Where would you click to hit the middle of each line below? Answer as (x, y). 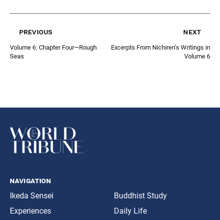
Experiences (30, 211)
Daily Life (130, 211)
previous (36, 31)
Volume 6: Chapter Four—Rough (53, 47)
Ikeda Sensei (32, 196)
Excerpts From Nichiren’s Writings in (161, 47)
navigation (31, 180)
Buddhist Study (140, 196)
